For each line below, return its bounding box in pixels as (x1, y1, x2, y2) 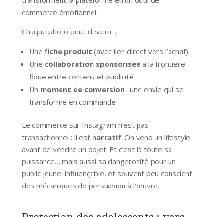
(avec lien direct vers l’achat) (92, 46, 188, 56)
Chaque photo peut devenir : (21, 26, 116, 36)
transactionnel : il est (21, 132, 92, 142)
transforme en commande (29, 96, 116, 107)
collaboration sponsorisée (44, 59, 140, 69)
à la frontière (140, 59, 185, 69)
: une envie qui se (124, 84, 184, 94)
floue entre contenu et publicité (29, 71, 134, 81)
